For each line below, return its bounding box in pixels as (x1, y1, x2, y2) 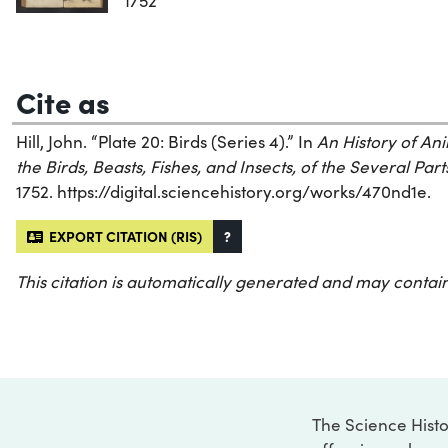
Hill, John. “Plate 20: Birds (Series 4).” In (16, 130, 317, 154)
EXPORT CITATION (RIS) (43, 226, 202, 247)
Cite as (16, 81, 110, 122)
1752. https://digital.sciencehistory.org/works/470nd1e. (16, 180, 431, 204)
